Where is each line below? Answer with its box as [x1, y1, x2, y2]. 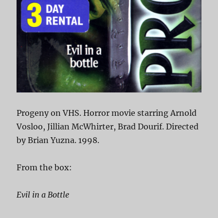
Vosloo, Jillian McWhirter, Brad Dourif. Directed [17, 122, 199, 132]
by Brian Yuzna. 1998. [17, 135, 100, 145]
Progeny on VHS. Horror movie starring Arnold [17, 108, 197, 118]
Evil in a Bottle [17, 190, 70, 200]
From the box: [17, 163, 73, 173]
